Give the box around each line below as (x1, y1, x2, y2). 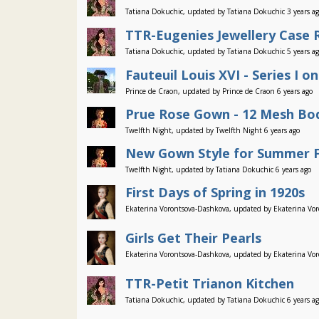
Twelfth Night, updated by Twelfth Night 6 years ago (125, 125, 300, 135)
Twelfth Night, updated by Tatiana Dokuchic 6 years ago (125, 164, 311, 174)
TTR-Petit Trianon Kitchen (125, 275, 294, 292)
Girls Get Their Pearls (125, 229, 261, 246)
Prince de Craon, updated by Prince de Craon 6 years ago (125, 86, 313, 96)
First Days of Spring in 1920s (125, 184, 305, 201)
